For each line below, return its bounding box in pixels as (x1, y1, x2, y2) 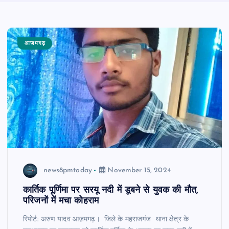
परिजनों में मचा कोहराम (23, 197, 99, 206)
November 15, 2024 (105, 166, 171, 174)
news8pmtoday (43, 166, 92, 174)
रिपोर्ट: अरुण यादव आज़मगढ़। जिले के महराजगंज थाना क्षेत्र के (23, 216, 189, 224)
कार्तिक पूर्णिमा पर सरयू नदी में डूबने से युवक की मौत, (23, 186, 199, 195)
